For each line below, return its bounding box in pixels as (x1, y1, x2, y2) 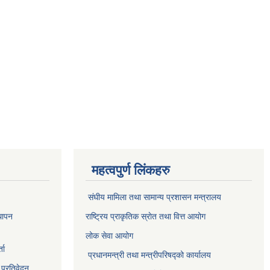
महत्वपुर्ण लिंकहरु (92, 163, 170, 178)
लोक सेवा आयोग (86, 231, 133, 240)
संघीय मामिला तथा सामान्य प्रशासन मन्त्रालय (88, 192, 224, 202)
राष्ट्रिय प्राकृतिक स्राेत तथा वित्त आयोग (86, 212, 208, 221)
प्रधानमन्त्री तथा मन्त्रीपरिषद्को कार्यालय (88, 250, 213, 260)
